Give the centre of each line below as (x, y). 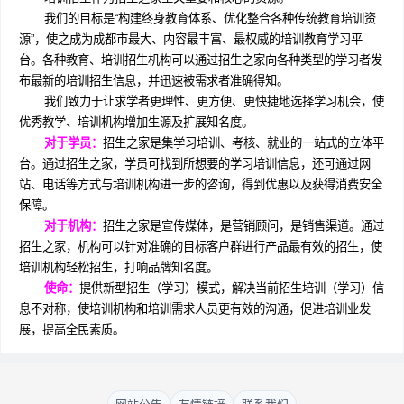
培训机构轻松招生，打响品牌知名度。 (119, 267)
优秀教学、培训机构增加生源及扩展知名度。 (136, 122)
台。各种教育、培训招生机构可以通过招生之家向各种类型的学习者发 (201, 60)
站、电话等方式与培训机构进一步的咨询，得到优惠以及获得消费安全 (201, 184)
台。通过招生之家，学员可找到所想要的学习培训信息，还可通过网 (195, 164)
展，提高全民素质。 (72, 330)
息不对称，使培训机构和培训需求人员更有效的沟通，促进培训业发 (195, 309)
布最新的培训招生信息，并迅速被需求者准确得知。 (154, 81)
